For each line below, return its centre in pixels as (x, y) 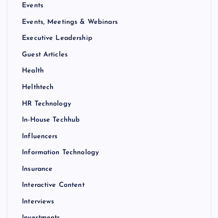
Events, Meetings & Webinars (70, 22)
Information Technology (61, 152)
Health (33, 71)
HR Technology (46, 104)
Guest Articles (45, 54)
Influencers (40, 136)
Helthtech (38, 87)
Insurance (37, 169)
